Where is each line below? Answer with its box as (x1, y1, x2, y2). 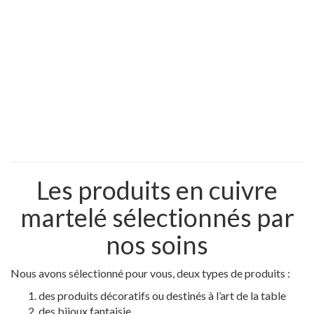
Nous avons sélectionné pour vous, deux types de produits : (11, 266, 290, 280)
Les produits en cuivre (36, 175, 278, 206)
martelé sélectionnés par (20, 202, 294, 233)
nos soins (106, 229, 208, 261)
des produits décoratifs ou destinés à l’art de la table (39, 289, 286, 303)
